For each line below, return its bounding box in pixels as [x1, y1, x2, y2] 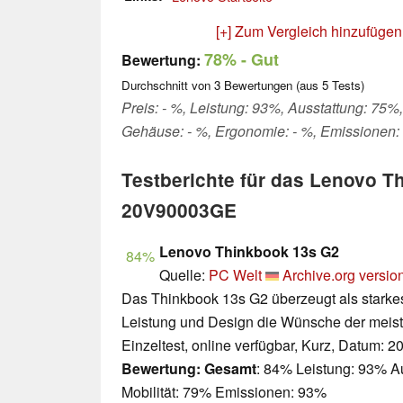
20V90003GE [121, 197, 237, 224]
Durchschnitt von [121, 76, 214, 94]
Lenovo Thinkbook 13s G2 [159, 241, 339, 263]
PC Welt [209, 264, 262, 286]
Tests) [328, 76, 364, 94]
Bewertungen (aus [220, 76, 322, 94]
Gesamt [204, 358, 256, 380]
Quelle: [159, 264, 209, 286]
